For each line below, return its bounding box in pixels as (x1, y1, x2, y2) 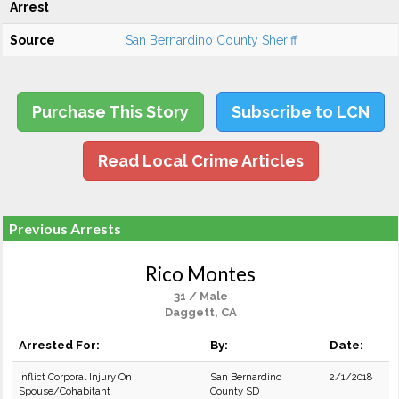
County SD (210, 385, 259, 397)
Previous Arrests (9, 220, 121, 237)
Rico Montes (145, 262, 256, 286)
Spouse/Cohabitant (19, 385, 110, 397)
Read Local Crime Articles (97, 151, 304, 170)
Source (10, 33, 55, 47)
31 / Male (173, 289, 228, 303)
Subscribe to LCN (231, 102, 370, 121)
